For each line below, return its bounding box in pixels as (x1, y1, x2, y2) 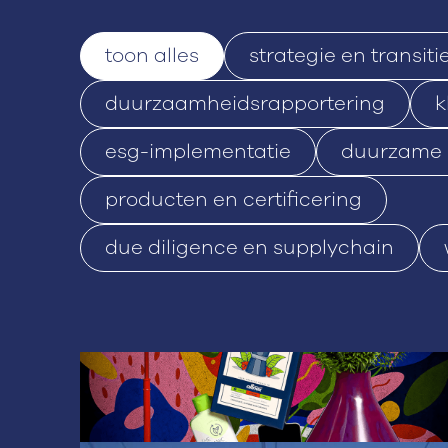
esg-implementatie (105, 138, 291, 165)
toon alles (105, 42, 199, 69)
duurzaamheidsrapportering (105, 90, 385, 117)
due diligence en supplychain (105, 234, 394, 261)
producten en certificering (105, 186, 362, 213)
